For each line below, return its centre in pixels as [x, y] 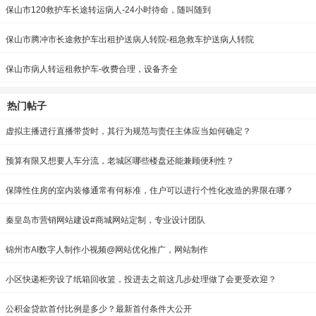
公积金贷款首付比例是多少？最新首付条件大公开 [99, 309]
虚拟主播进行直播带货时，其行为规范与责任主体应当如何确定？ [128, 132]
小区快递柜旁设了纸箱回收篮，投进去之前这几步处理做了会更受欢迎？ [141, 280]
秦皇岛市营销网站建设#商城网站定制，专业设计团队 [105, 220]
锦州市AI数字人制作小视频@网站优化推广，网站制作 [107, 250]
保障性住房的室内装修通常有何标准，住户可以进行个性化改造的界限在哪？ [150, 191]
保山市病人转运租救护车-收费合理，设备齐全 [92, 69]
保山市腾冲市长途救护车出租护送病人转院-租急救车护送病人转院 [130, 40]
